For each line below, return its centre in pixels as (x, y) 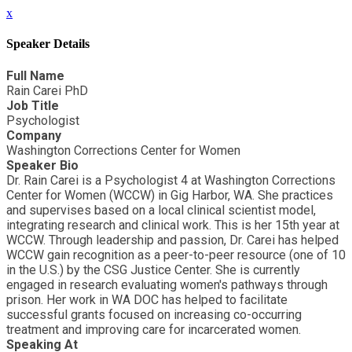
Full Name (35, 75)
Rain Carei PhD (47, 90)
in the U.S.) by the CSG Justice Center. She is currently (153, 269)
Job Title (33, 105)
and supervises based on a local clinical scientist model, (161, 210)
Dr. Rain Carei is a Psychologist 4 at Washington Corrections (171, 180)
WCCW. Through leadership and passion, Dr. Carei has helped (172, 240)
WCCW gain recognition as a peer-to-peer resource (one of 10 (176, 255)
